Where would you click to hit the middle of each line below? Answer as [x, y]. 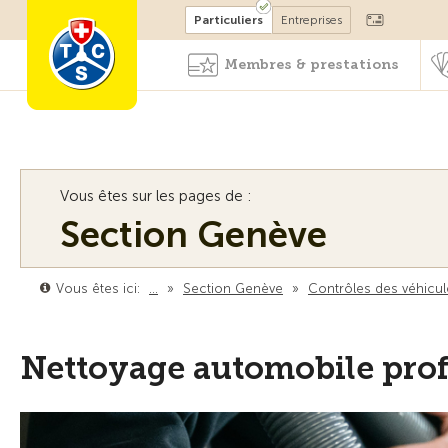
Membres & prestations [311, 64]
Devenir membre [190, 17]
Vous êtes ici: [98, 288]
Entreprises [312, 20]
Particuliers [229, 20]
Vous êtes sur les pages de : [156, 196]
